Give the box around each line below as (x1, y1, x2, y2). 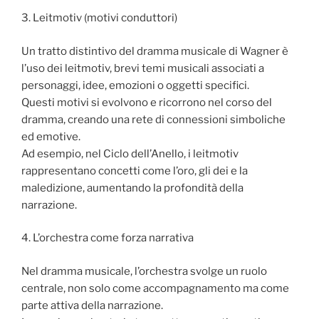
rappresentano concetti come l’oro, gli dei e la (21, 164, 248, 177)
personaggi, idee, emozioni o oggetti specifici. (21, 78, 249, 92)
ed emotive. (21, 130, 80, 143)
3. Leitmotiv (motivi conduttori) (21, 11, 177, 25)
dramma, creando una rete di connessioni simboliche (21, 113, 286, 126)
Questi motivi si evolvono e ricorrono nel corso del (21, 95, 272, 109)
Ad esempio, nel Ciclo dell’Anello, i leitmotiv (21, 147, 239, 160)
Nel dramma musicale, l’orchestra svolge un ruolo (21, 264, 267, 278)
